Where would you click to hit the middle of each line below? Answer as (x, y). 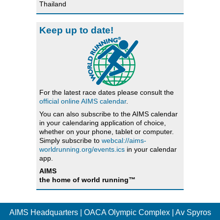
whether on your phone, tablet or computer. (107, 131)
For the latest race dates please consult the (107, 92)
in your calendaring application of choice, (103, 123)
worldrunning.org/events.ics (82, 149)
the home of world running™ (87, 179)
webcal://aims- (124, 140)
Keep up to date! (76, 30)
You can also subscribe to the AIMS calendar (109, 114)
